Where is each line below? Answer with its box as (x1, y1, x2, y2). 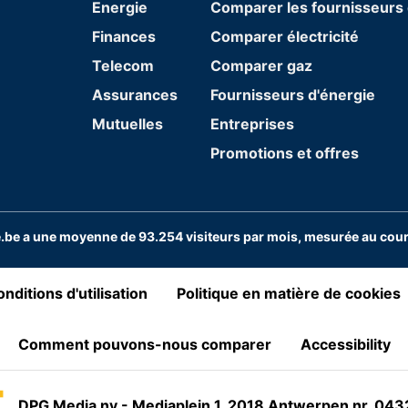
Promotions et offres (209, 143, 359, 162)
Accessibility (300, 334, 391, 353)
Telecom (92, 56, 155, 75)
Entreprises (209, 114, 294, 133)
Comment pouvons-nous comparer (17, 334, 271, 353)
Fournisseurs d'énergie (209, 85, 375, 104)
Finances (92, 26, 157, 46)
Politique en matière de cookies (177, 283, 401, 302)
